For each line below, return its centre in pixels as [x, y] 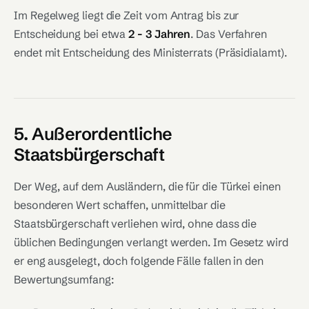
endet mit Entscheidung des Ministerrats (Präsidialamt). [150, 52]
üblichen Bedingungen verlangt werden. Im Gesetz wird [151, 242]
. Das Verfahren [229, 34]
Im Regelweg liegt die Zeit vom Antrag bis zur [127, 15]
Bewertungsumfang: [64, 279]
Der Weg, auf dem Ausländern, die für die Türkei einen [147, 186]
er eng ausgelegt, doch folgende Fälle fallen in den [139, 261]
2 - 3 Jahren [160, 34]
